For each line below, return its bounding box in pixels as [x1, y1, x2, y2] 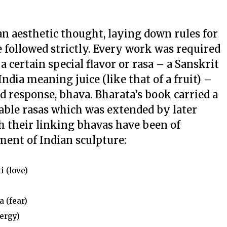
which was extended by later [49, 103, 197, 116]
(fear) [4, 196, 27, 206]
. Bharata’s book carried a [90, 88, 218, 101]
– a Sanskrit [154, 58, 219, 70]
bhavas [77, 119, 113, 131]
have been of [113, 119, 180, 131]
